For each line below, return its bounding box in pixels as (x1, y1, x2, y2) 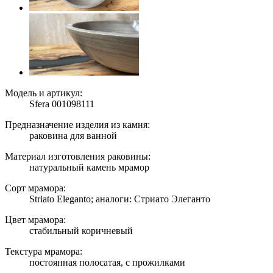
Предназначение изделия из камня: (5, 119, 150, 130)
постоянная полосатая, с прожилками (29, 257, 185, 268)
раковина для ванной (29, 130, 117, 141)
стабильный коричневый (29, 225, 133, 236)
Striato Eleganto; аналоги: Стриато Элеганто (29, 193, 210, 204)
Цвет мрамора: (5, 214, 66, 225)
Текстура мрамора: (5, 246, 82, 257)
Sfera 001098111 (29, 98, 94, 109)
